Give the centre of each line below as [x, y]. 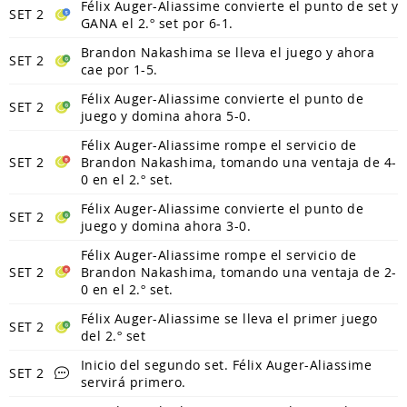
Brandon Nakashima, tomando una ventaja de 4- [238, 162]
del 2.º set [113, 335]
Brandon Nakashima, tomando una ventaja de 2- [238, 272]
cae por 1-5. [119, 69]
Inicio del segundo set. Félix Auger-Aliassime [226, 364]
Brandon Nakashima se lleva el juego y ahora [227, 52]
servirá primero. [133, 382]
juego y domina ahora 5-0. [165, 115]
